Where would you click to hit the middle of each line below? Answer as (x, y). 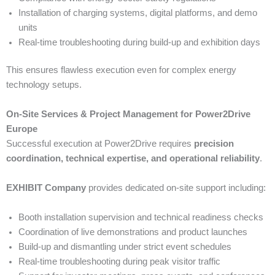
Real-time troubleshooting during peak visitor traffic (119, 262)
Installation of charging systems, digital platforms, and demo (138, 13)
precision (214, 144)
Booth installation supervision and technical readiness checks (141, 218)
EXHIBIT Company (46, 188)
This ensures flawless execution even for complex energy (121, 70)
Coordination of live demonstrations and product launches (133, 232)
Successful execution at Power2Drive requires (100, 144)
